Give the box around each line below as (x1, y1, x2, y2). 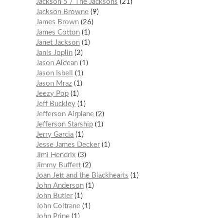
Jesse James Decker (36, 141, 100, 149)
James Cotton (36, 29, 80, 36)
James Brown (36, 18, 79, 26)
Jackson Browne (36, 8, 89, 16)
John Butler (36, 192, 73, 200)
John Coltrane (36, 202, 81, 210)
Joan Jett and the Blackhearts (36, 172, 129, 180)
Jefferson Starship (36, 121, 93, 128)
